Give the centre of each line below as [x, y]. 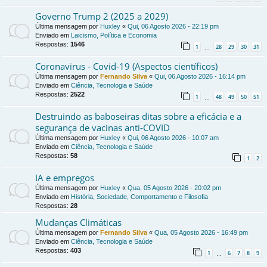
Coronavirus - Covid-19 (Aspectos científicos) [126, 66]
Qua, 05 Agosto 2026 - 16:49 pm [201, 233]
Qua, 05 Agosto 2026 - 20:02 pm [174, 188]
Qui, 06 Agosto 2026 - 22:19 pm [173, 26]
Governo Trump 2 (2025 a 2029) [102, 16]
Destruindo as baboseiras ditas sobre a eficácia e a [138, 117]
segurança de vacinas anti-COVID [103, 128]
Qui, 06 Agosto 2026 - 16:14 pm [200, 76]
